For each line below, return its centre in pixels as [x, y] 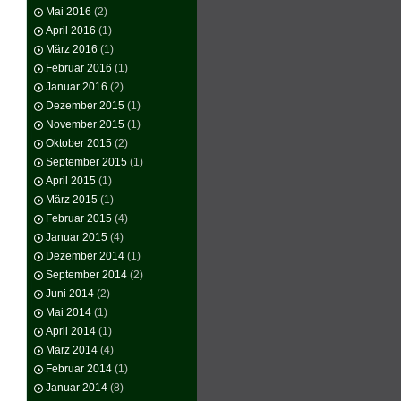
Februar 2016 [79, 68]
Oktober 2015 [79, 143]
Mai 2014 [68, 312]
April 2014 [71, 331]
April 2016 [71, 30]
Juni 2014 [70, 294]
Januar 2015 [77, 237]
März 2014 [72, 350]
